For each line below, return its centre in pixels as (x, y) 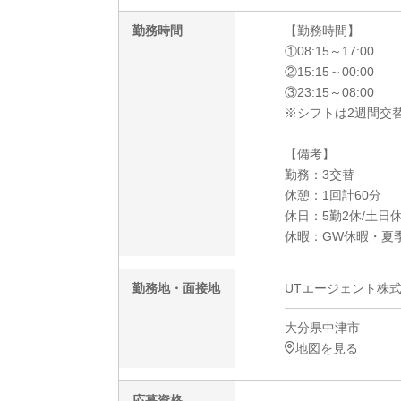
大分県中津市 (322, 327)
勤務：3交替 (320, 174)
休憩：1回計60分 (333, 195)
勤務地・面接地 (176, 288)
